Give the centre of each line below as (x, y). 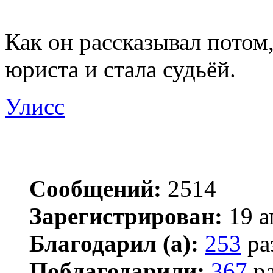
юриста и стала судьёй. (120, 69)
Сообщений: (95, 189)
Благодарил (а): (114, 244)
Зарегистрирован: (126, 216)
